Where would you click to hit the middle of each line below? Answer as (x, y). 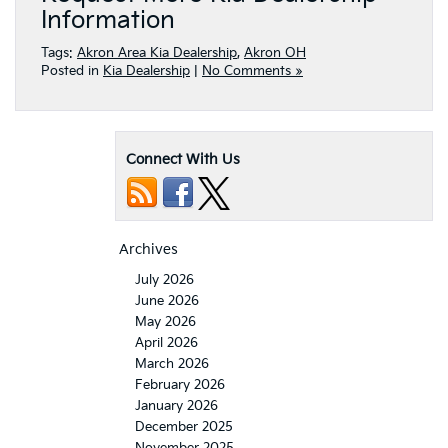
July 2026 (164, 279)
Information (108, 20)
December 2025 (184, 426)
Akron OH (275, 52)
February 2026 (180, 384)
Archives (148, 249)
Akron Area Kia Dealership (157, 52)
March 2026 (172, 363)
